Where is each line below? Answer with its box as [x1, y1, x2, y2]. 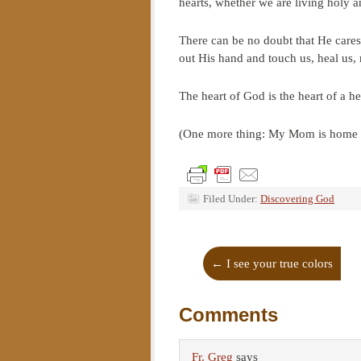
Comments [179, 304, 278, 326]
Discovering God [260, 193, 334, 205]
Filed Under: [203, 193, 260, 205]
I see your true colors [223, 257, 333, 270]
